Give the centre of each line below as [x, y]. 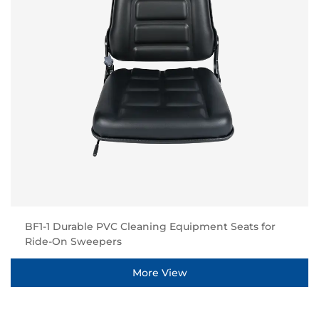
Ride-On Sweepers [73, 241]
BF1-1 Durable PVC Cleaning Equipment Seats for [150, 226]
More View [159, 272]
